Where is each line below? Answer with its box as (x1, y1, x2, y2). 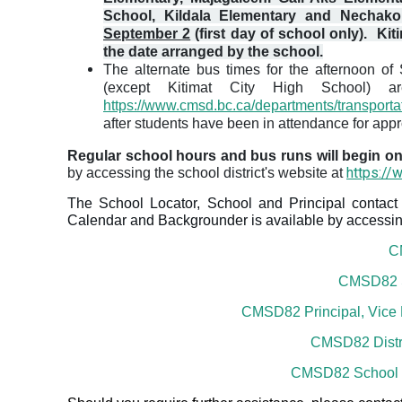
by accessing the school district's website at (67, 165, 343, 181)
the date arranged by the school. (103, 44, 323, 60)
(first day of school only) (190, 26, 364, 42)
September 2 (103, 26, 191, 42)
